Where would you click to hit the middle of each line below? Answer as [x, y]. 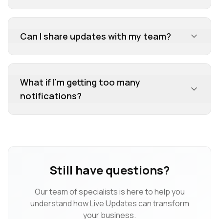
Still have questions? [109, 170]
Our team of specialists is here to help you [109, 192]
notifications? [51, 96]
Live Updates [113, 204]
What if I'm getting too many [80, 82]
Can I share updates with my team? [96, 36]
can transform [163, 204]
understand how [60, 204]
